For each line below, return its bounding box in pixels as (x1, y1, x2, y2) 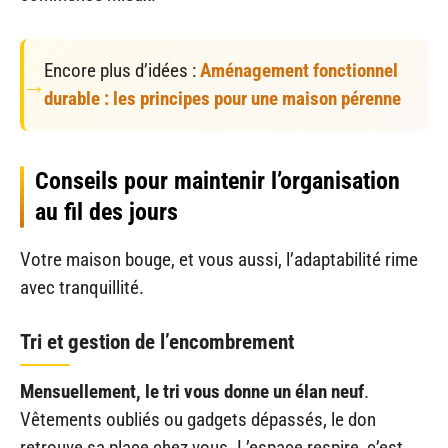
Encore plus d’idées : (44, 58, 200, 82)
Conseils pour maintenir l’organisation (35, 166, 400, 195)
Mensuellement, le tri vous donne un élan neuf (20, 380, 364, 404)
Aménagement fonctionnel (200, 58, 398, 82)
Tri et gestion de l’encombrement (20, 330, 294, 355)
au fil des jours (35, 197, 178, 226)
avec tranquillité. (20, 275, 144, 299)
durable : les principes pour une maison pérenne (44, 86, 401, 110)
